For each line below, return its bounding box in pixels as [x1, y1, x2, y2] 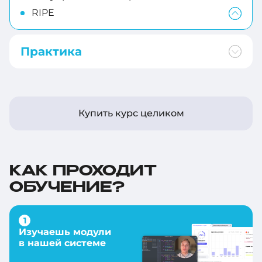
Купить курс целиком [78, 108, 184, 119]
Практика [20, 44, 82, 59]
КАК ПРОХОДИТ [9, 164, 157, 179]
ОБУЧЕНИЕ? [9, 181, 125, 195]
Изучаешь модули [19, 226, 111, 238]
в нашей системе [19, 237, 106, 249]
